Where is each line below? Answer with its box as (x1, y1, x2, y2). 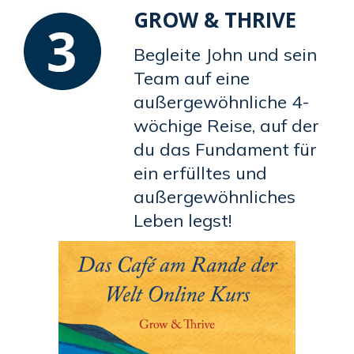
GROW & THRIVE (134, 6, 296, 35)
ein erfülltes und (134, 162, 267, 185)
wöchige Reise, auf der (134, 115, 319, 137)
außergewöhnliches (134, 186, 296, 209)
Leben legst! (134, 209, 232, 232)
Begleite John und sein (134, 43, 317, 66)
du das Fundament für (134, 138, 317, 161)
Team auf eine (134, 67, 250, 90)
